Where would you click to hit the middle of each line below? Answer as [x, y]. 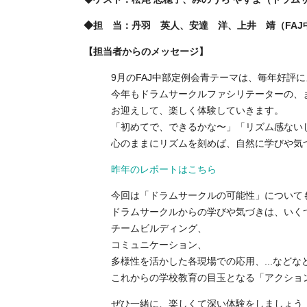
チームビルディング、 [159, 228]
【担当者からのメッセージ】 [146, 51]
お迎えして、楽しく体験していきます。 [197, 110]
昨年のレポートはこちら [164, 169]
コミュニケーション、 [159, 244]
